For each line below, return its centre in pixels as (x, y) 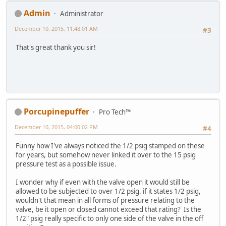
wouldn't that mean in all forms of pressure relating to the (105, 201)
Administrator (82, 13)
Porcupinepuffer (56, 111)
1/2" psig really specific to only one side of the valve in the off (109, 219)
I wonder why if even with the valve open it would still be (103, 182)
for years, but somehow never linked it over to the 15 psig (106, 155)
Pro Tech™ (115, 112)
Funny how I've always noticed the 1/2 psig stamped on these (110, 146)
